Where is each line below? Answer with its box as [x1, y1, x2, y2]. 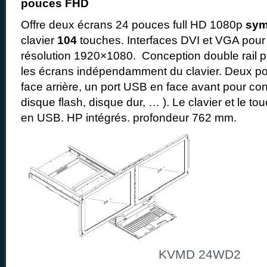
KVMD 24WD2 [159, 247, 241, 262]
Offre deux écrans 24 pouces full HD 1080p [21, 18, 246, 31]
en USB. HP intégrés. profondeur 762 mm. [21, 111, 237, 124]
